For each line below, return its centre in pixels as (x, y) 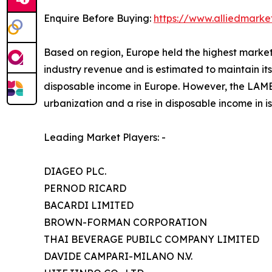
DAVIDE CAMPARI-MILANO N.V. (118, 256)
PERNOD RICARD (85, 188)
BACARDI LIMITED (89, 205)
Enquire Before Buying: (99, 18)
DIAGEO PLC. (75, 171)
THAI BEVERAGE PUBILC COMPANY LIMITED (151, 239)
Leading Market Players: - (105, 137)
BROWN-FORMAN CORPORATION (125, 222)
